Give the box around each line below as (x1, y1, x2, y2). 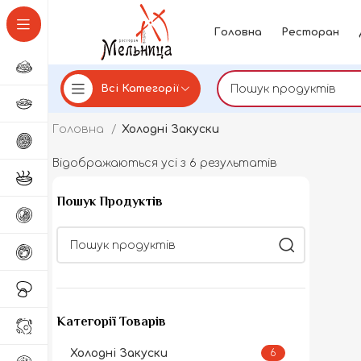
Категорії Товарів (56, 314, 166, 329)
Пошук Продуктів (56, 194, 163, 209)
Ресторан (280, 26, 339, 38)
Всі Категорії (101, 82, 179, 94)
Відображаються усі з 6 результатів (52, 157, 277, 169)
